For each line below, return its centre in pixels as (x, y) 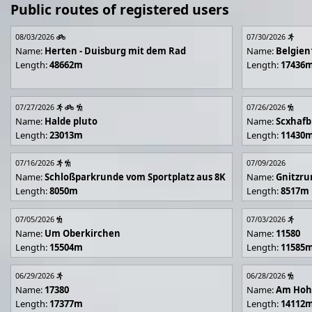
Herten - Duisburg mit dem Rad (116, 50)
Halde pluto (71, 121)
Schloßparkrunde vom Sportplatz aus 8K (135, 177)
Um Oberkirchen (83, 234)
